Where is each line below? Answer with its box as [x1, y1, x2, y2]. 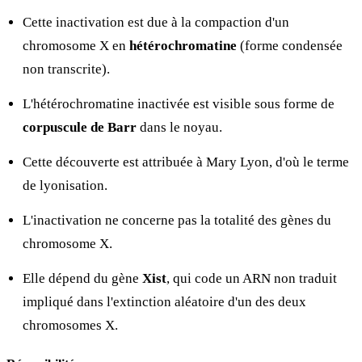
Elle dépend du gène [23, 270, 142, 286]
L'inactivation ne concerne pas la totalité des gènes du [23, 212, 331, 228]
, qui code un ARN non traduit [166, 270, 337, 286]
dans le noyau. [137, 119, 222, 135]
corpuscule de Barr [23, 119, 137, 135]
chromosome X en [23, 37, 129, 53]
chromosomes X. [23, 317, 118, 333]
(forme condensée [237, 37, 343, 53]
